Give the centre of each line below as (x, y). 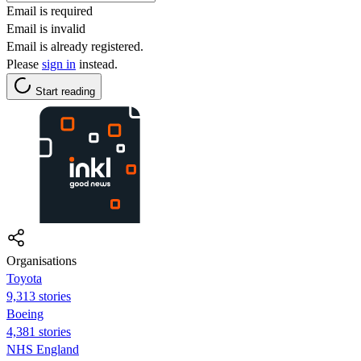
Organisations (41, 260)
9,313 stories (39, 296)
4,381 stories (39, 331)
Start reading (65, 91)
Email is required (50, 10)
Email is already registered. (75, 46)
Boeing (25, 313)
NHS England (43, 349)
